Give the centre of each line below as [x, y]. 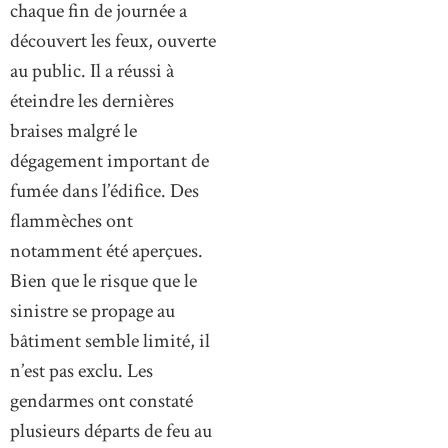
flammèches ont [71, 220]
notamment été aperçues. [106, 250]
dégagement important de [109, 160]
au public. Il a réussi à [92, 70]
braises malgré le [73, 130]
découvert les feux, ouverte [113, 40]
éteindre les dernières [92, 100]
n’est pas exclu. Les [81, 370]
